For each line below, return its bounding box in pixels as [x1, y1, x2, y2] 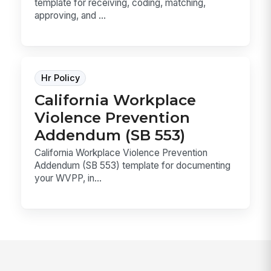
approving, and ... [34, 10, 106, 22]
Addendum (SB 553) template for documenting [34, 159, 231, 171]
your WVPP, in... [34, 172, 102, 184]
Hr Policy [41, 72, 80, 83]
